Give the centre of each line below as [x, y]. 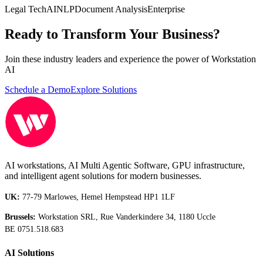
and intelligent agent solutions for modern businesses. [103, 176]
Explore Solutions [104, 89]
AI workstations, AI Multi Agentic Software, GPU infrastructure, [125, 165]
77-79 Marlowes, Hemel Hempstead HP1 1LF [97, 197]
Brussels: [20, 217]
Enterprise [166, 9]
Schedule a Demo [38, 89]
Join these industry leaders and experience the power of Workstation [130, 59]
